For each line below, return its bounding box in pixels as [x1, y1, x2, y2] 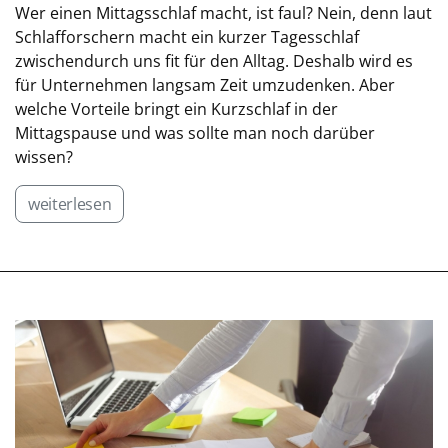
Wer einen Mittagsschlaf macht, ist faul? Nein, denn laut [15, 2, 432, 24]
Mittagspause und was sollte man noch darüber [15, 122, 375, 144]
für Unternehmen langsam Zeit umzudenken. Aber [15, 74, 395, 96]
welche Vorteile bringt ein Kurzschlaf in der [15, 98, 338, 120]
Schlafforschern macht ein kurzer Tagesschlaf [15, 26, 359, 48]
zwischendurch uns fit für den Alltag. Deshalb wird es [15, 50, 413, 72]
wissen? [15, 146, 73, 168]
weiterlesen [28, 193, 112, 215]
